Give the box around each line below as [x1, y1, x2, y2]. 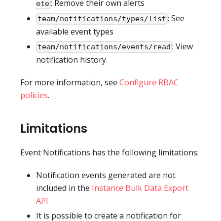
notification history [36, 54, 106, 66]
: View [172, 40, 193, 52]
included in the [36, 183, 92, 194]
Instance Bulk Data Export [92, 183, 188, 194]
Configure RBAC [119, 77, 179, 88]
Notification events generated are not [36, 170, 176, 181]
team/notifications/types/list [37, 14, 167, 23]
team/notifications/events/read [37, 42, 171, 52]
